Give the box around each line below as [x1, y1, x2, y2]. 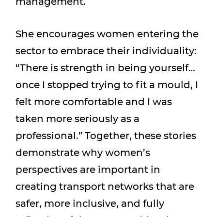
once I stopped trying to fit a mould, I [15, 79, 198, 91]
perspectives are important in [15, 164, 160, 175]
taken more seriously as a [15, 113, 139, 124]
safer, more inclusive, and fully [15, 198, 164, 209]
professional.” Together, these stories [15, 130, 196, 141]
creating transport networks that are [15, 181, 194, 192]
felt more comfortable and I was [15, 96, 172, 108]
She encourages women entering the [15, 28, 199, 40]
